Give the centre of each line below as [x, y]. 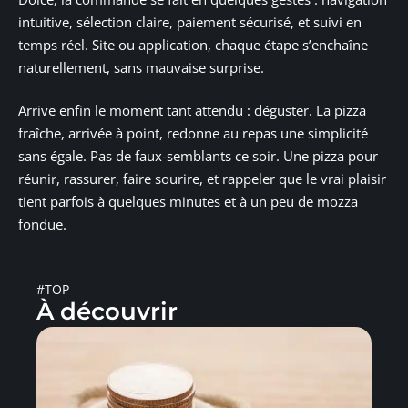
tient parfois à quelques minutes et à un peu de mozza [188, 202]
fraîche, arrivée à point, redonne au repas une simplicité [193, 133]
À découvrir [107, 312]
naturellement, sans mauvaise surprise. [141, 67]
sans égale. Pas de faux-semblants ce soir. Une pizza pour [198, 156]
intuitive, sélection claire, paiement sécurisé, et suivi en [190, 21]
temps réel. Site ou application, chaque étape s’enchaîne [193, 44]
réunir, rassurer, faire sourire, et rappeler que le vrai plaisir [202, 179]
